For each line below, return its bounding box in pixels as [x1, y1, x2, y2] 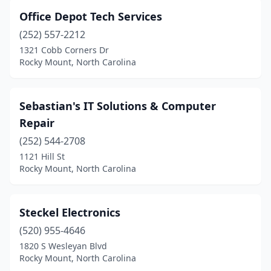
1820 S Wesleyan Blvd [19, 240, 107, 252]
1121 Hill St [19, 151, 65, 162]
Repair [19, 116, 54, 130]
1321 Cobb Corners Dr [19, 44, 109, 56]
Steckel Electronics [19, 205, 120, 220]
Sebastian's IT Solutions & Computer [19, 99, 216, 113]
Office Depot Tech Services [19, 9, 162, 24]
